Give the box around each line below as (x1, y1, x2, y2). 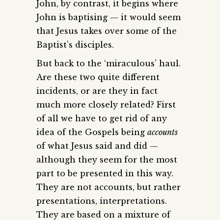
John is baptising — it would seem (36, 12, 181, 22)
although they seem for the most (36, 154, 177, 165)
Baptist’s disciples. (36, 39, 114, 50)
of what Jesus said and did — (36, 140, 158, 151)
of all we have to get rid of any (36, 113, 167, 123)
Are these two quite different (36, 72, 160, 82)
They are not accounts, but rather (36, 182, 181, 192)
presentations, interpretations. (36, 195, 167, 206)
